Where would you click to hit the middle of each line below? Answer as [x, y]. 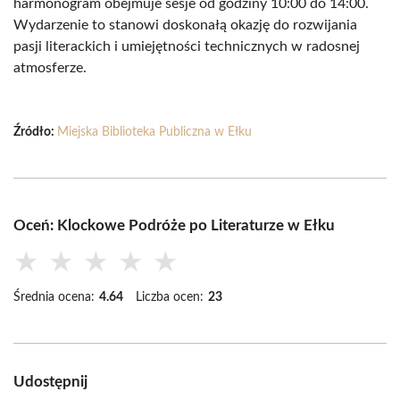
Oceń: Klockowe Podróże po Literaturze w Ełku [174, 225]
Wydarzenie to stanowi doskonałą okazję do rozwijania [185, 25]
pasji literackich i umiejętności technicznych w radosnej [187, 46]
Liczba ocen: [170, 297]
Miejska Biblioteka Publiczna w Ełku [154, 132]
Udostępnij [50, 382]
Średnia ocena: [54, 297]
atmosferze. [50, 68]
